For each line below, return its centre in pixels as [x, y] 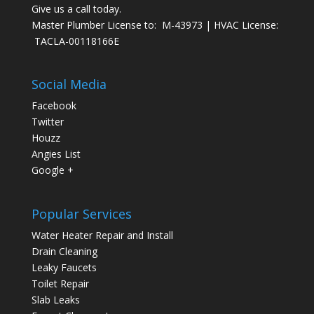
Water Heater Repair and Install [102, 235]
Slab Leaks [55, 299]
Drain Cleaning [64, 251]
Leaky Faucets [64, 267]
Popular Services [81, 213]
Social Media [69, 84]
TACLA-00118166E [75, 41]
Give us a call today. [76, 9]
